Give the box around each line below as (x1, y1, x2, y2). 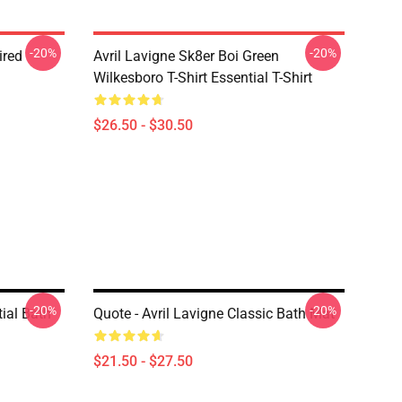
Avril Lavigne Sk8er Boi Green (93, 48, 279, 65)
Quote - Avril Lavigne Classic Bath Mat (93, 305, 335, 322)
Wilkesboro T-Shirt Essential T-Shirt (93, 69, 312, 86)
